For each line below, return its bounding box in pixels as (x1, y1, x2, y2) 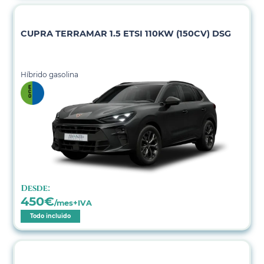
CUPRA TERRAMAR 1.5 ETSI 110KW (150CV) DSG (21, 28, 232, 39)
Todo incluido (30, 213, 71, 220)
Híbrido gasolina (21, 70, 79, 79)
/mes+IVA (54, 199, 93, 208)
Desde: (21, 183, 51, 194)
